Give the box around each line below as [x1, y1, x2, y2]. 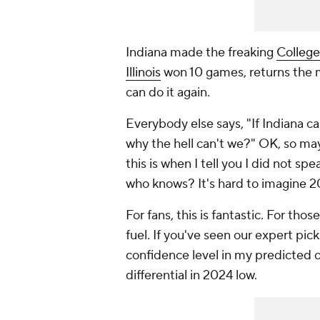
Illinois [126, 64, 161, 81]
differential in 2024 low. [126, 267, 257, 284]
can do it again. [126, 84, 210, 101]
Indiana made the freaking [126, 44, 276, 61]
